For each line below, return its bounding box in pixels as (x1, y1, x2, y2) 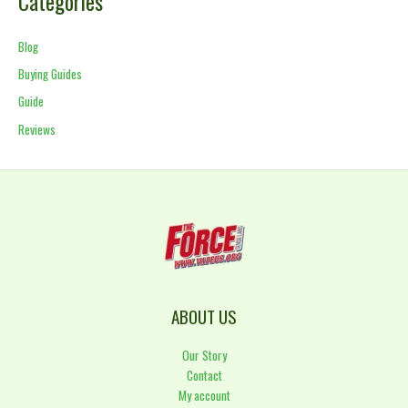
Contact (186, 365, 222, 384)
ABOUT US (171, 302, 237, 330)
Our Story (181, 345, 227, 364)
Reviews (18, 119, 56, 138)
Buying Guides (18, 65, 82, 84)
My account (178, 385, 230, 404)
